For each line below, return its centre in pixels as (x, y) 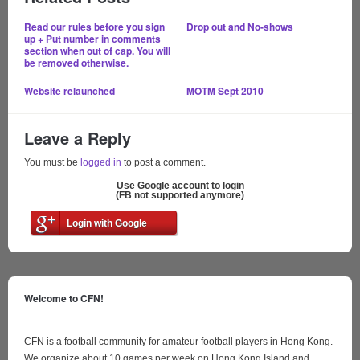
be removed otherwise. (76, 63)
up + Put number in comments (92, 39)
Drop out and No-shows (239, 27)
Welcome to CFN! (64, 299)
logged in (101, 163)
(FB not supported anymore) (180, 196)
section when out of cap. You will (97, 51)
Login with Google (107, 224)
